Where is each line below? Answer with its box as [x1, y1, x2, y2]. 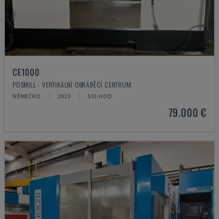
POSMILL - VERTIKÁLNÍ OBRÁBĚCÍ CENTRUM [13, 79, 131, 89]
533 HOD [87, 92, 112, 100]
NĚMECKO [13, 92, 41, 100]
